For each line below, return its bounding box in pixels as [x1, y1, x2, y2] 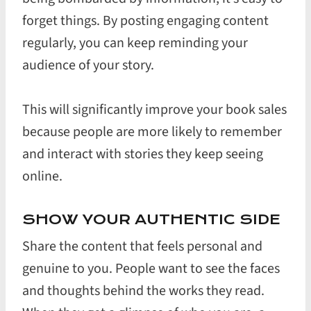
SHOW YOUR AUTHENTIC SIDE [22, 210, 280, 228]
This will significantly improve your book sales [22, 99, 287, 119]
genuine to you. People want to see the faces [22, 259, 280, 278]
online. [22, 166, 62, 186]
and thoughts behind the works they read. [22, 281, 264, 301]
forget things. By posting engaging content [22, 10, 269, 31]
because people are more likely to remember [22, 121, 282, 142]
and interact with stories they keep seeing [22, 144, 263, 164]
